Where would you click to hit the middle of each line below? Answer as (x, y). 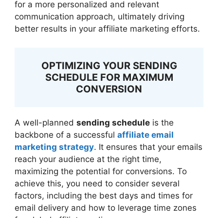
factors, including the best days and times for (104, 195)
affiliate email (145, 135)
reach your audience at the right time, (88, 159)
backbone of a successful (66, 135)
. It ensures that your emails (148, 147)
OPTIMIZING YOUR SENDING (109, 65)
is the (162, 122)
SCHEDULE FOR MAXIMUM (109, 77)
